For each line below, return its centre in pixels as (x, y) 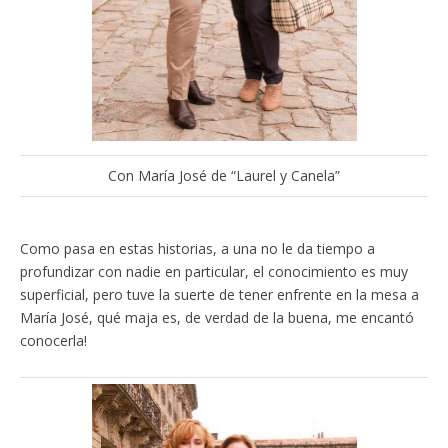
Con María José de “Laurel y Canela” (224, 176)
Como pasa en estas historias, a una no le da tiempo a (197, 249)
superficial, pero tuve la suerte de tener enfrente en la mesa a (219, 295)
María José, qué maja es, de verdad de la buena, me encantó (217, 318)
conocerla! (53, 341)
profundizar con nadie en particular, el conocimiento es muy (214, 272)
